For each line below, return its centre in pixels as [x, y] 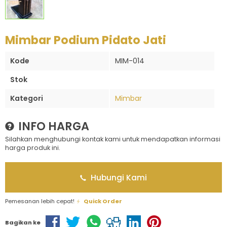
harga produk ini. [33, 148]
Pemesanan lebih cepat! [41, 201]
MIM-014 [130, 61]
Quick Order [103, 201]
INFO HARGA [52, 126]
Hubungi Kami [118, 177]
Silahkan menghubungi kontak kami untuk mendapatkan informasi [113, 139]
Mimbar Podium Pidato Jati [86, 40]
